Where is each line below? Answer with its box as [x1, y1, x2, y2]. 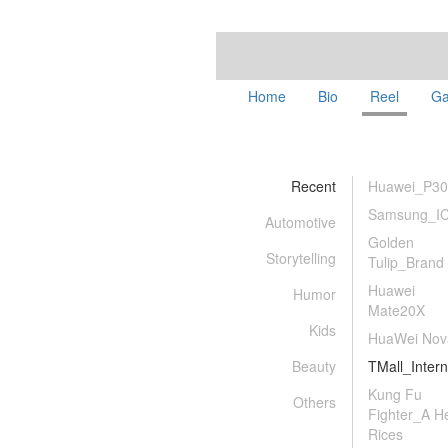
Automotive [265, 212, 336, 232]
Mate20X [368, 300, 425, 320]
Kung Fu [368, 384, 422, 404]
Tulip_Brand [368, 252, 444, 272]
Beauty [292, 356, 336, 376]
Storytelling [266, 248, 336, 268]
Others [293, 392, 336, 412]
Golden [368, 232, 414, 252]
